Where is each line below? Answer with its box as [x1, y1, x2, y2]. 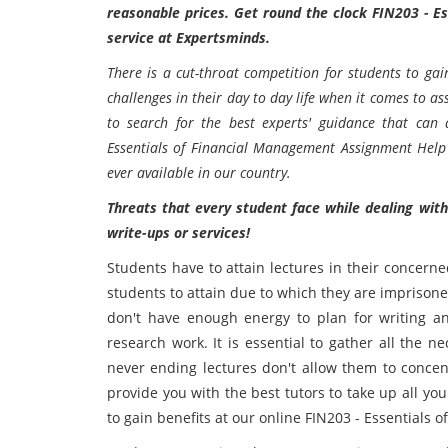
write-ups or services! [107, 223, 250, 242]
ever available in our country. [107, 163, 291, 182]
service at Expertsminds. [107, 28, 270, 47]
